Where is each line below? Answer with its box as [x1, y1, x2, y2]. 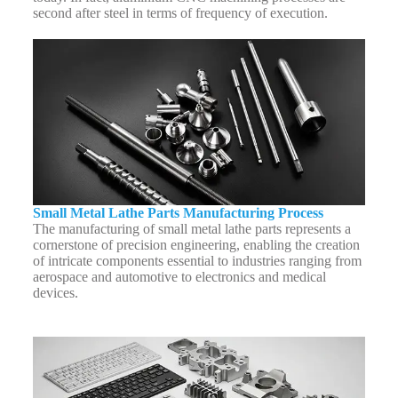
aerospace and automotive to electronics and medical [32, 268, 326, 284]
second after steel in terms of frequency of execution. [32, 4, 328, 20]
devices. [32, 284, 82, 300]
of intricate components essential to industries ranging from [32, 252, 362, 268]
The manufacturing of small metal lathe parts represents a [32, 220, 351, 236]
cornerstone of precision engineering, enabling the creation [32, 236, 360, 252]
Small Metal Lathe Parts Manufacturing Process [32, 204, 323, 220]
